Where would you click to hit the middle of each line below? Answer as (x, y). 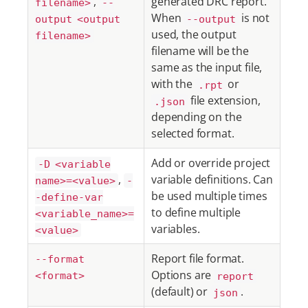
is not (254, 18)
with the (173, 84)
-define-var (69, 197)
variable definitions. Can (212, 179)
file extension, (224, 100)
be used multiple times (209, 196)
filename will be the (200, 51)
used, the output (194, 34)
